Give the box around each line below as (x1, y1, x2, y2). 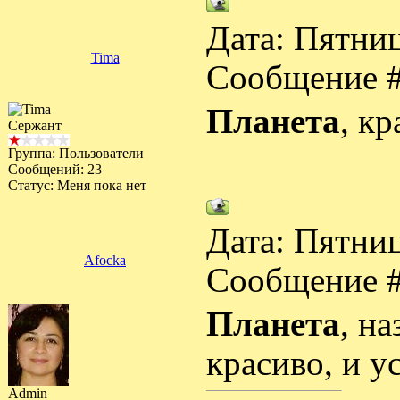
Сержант (8, 118, 62, 133)
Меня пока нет (57, 178, 146, 193)
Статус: (8, 178, 57, 193)
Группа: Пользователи (8, 146, 144, 161)
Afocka (84, 253, 126, 268)
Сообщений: (8, 162, 87, 177)
